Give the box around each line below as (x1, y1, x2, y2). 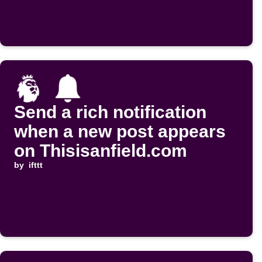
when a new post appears (14, 122, 226, 142)
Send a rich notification (14, 102, 206, 122)
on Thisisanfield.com (14, 141, 187, 161)
